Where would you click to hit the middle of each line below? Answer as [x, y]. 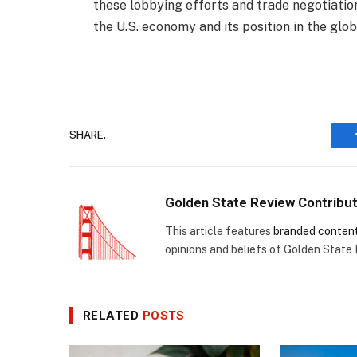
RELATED [113, 315]
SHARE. [88, 135]
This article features [219, 231]
